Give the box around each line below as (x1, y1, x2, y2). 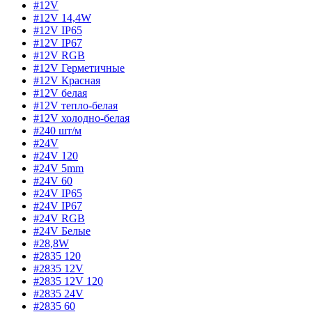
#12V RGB (33, 49, 85, 62)
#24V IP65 (33, 187, 82, 200)
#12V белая (33, 87, 87, 100)
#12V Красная (33, 75, 100, 87)
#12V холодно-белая (33, 112, 130, 125)
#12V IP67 (33, 37, 82, 49)
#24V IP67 (33, 200, 82, 212)
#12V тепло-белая (33, 100, 118, 112)
